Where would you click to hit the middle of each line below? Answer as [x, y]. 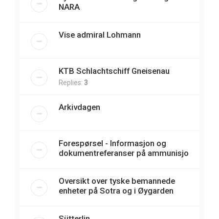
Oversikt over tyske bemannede [117, 181]
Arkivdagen [79, 107]
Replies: [71, 83]
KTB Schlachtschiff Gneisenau [114, 71]
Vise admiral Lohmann [100, 35]
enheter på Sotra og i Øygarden [116, 191]
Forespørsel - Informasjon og [112, 143]
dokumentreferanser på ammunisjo [124, 153]
